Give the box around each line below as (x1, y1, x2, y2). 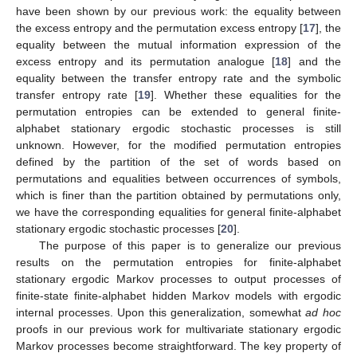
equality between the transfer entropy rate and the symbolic (16, 72, 341, 85)
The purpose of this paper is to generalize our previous (38, 239, 341, 253)
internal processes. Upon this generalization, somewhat (16, 306, 306, 320)
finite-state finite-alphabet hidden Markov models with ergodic (16, 289, 341, 303)
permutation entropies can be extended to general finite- (16, 105, 341, 119)
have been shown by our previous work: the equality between (16, 5, 341, 18)
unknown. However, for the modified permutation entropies (16, 139, 341, 152)
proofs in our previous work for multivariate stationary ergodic (16, 323, 341, 336)
